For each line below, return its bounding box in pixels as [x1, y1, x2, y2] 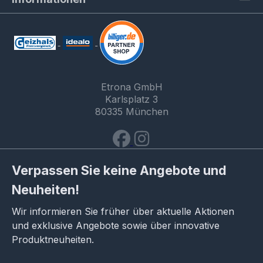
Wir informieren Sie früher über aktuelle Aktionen [12, 205, 234, 217]
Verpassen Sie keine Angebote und [12, 162, 227, 178]
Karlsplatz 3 [105, 93, 158, 106]
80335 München [95, 106, 168, 118]
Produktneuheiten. [12, 233, 94, 245]
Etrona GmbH [100, 81, 163, 93]
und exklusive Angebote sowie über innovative [12, 219, 220, 231]
